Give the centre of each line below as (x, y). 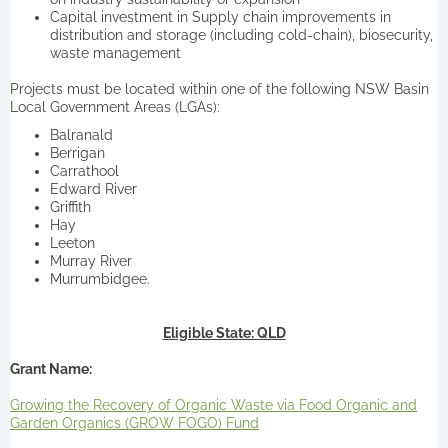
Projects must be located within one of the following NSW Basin (219, 88)
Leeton (72, 242)
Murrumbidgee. (100, 278)
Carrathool (84, 170)
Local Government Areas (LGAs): (115, 106)
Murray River (91, 260)
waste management (115, 52)
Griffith (70, 206)
